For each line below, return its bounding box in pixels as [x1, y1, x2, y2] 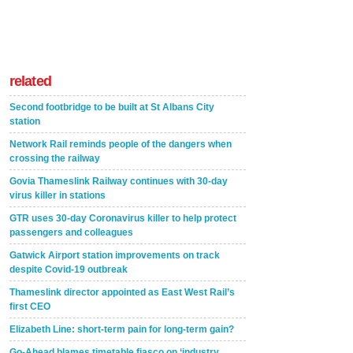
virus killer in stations [9, 190, 106, 201]
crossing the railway [9, 153, 100, 164]
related [9, 73, 51, 89]
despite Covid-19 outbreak [9, 264, 128, 275]
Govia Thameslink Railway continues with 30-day [9, 176, 228, 187]
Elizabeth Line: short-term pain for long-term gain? [9, 324, 234, 335]
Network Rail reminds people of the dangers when [9, 139, 232, 150]
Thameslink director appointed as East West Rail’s [9, 287, 235, 298]
